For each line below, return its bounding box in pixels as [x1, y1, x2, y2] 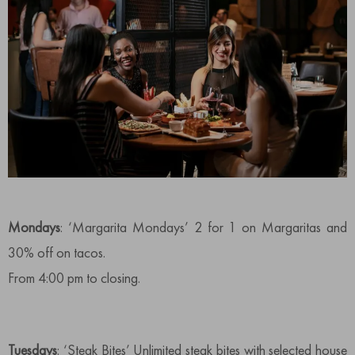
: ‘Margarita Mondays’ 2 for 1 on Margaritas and [60, 218, 347, 237]
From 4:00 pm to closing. [8, 269, 140, 288]
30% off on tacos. [8, 243, 105, 262]
